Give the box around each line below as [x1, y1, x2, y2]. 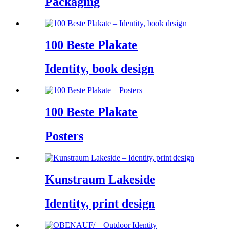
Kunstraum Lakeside [45, 172, 155, 186]
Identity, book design [45, 62, 154, 76]
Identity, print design [45, 196, 155, 210]
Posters [45, 129, 83, 143]
